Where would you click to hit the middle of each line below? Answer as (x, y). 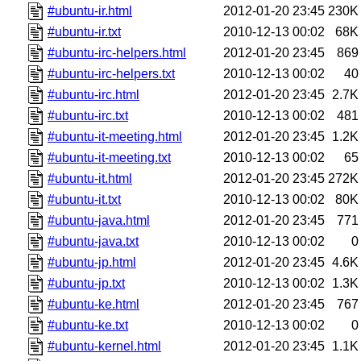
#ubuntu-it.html (90, 178)
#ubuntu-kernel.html (105, 346)
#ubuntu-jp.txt (87, 283)
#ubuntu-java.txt (93, 241)
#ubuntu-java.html (99, 220)
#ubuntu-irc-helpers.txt (112, 73)
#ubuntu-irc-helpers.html (117, 52)
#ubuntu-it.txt (85, 199)
